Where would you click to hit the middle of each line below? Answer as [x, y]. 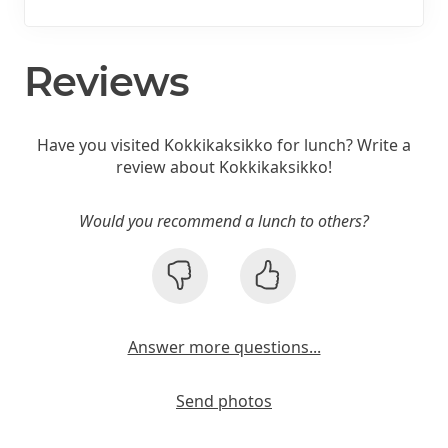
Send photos [224, 400]
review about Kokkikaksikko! [224, 166]
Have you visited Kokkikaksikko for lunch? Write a [224, 144]
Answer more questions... [224, 346]
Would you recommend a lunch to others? [224, 220]
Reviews [106, 81]
